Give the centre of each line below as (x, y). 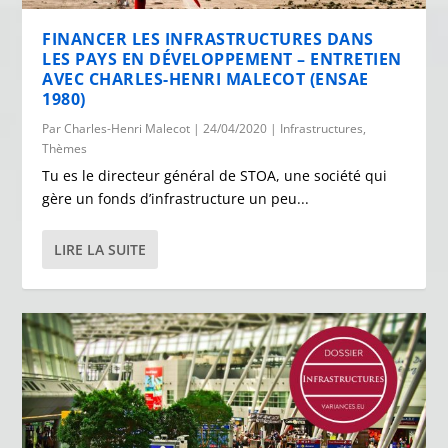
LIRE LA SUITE (100, 249)
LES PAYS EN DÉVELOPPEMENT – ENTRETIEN (222, 58)
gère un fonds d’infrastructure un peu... (176, 198)
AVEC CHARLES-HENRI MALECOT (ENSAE (205, 78)
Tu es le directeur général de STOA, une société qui (215, 175)
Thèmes (65, 148)
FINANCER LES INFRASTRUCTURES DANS (208, 38)
